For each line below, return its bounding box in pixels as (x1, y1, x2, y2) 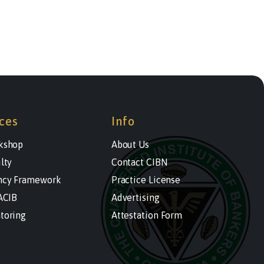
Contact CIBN (111, 157, 167, 168)
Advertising (111, 192, 160, 203)
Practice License (111, 174, 181, 186)
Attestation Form (111, 210, 183, 221)
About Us (111, 139, 149, 150)
